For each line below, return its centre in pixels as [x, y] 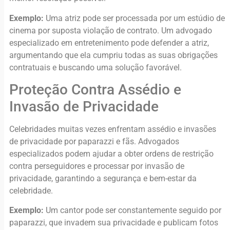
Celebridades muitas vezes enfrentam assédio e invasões [113, 129]
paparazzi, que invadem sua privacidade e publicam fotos [114, 223]
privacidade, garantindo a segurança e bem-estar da [103, 179]
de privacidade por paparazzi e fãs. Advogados [94, 142]
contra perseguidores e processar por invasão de [97, 166]
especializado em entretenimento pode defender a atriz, [109, 43]
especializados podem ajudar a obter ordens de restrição [111, 154]
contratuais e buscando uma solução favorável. [95, 67]
